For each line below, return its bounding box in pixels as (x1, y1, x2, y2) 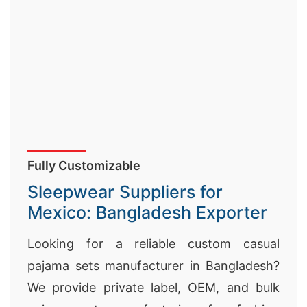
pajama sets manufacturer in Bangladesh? (27, 258, 280, 273)
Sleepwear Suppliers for (27, 182, 223, 202)
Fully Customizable (27, 158, 140, 173)
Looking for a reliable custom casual (27, 236, 280, 251)
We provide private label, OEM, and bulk (27, 280, 280, 295)
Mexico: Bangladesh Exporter (27, 202, 267, 223)
